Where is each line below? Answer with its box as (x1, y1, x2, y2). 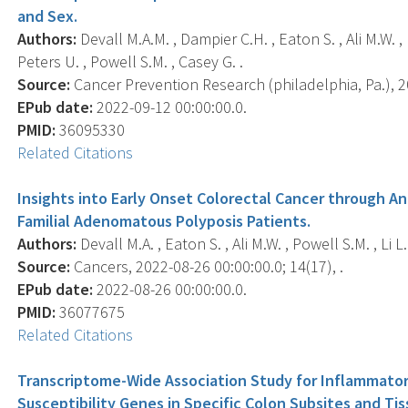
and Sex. (17, 5, 78, 26)
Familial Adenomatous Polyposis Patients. (17, 209, 311, 231)
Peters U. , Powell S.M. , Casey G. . (17, 50, 244, 72)
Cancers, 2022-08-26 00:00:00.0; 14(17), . (70, 255, 344, 277)
